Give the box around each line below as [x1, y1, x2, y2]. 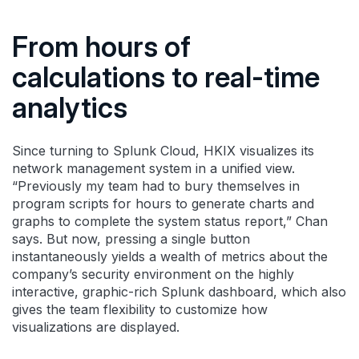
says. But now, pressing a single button [12, 230, 250, 247]
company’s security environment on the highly [12, 265, 294, 282]
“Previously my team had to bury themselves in [12, 177, 300, 194]
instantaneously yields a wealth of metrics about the [12, 248, 328, 264]
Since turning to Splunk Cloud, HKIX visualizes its [12, 142, 314, 159]
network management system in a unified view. [12, 159, 295, 176]
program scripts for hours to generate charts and [12, 195, 314, 212]
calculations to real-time [12, 59, 320, 94]
